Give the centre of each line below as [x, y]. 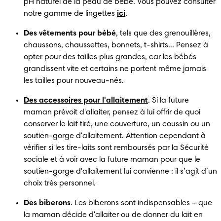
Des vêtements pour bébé [70, 33]
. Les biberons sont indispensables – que [141, 203]
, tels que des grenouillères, [163, 33]
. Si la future [168, 100]
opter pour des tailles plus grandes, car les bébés [110, 57]
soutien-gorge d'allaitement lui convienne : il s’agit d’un [120, 171]
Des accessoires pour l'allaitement [86, 100]
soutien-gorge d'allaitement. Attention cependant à [115, 136]
